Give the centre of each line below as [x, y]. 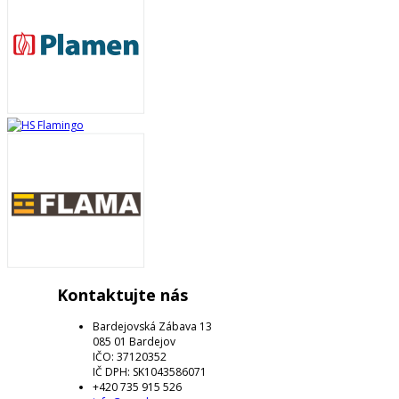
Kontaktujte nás [123, 295]
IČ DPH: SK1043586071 [150, 372]
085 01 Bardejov [134, 342]
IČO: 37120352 [130, 357]
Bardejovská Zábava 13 [153, 327]
